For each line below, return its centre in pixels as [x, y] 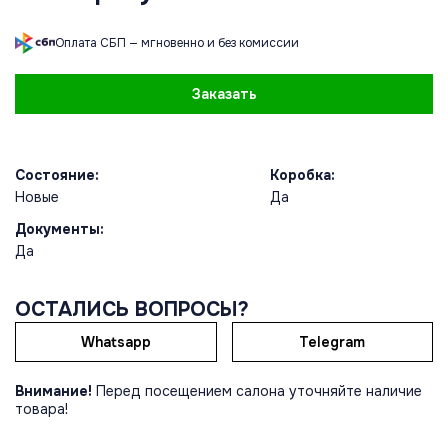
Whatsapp [115, 342]
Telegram [332, 342]
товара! [41, 409]
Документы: [59, 229]
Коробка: [302, 175]
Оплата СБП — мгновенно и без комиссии [177, 43]
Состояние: [57, 175]
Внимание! [53, 391]
